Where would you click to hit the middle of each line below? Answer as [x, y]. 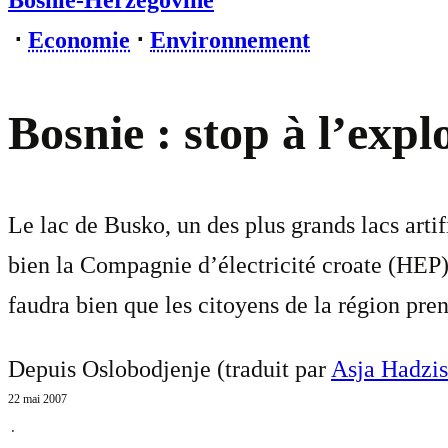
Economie [79, 40]
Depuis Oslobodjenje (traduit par [169, 369]
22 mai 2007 [37, 399]
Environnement [230, 40]
